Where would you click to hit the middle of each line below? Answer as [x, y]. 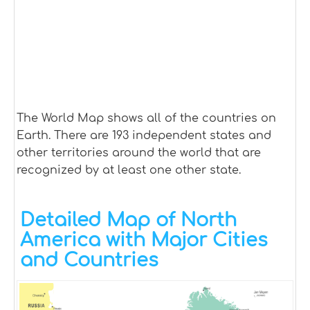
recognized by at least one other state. [129, 171]
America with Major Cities [144, 240]
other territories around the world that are [139, 153]
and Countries [89, 261]
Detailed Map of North [128, 220]
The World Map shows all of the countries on [146, 119]
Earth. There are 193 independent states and [144, 136]
